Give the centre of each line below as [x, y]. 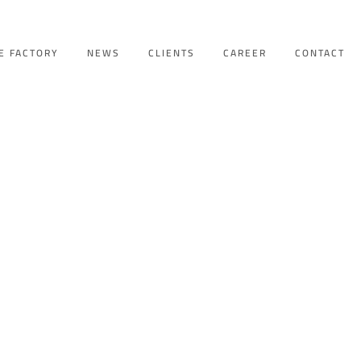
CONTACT [320, 52]
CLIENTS [171, 52]
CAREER [245, 52]
